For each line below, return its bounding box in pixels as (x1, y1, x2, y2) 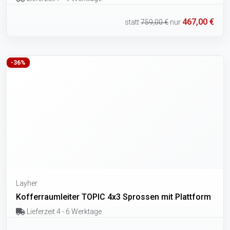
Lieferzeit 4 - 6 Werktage (25, 207, 102, 216)
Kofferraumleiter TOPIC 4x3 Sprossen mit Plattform (16, 191, 211, 202)
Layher (16, 179, 37, 187)
